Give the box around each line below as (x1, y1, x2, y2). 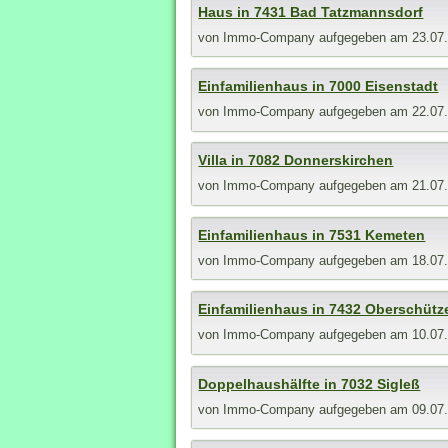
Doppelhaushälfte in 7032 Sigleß (198, 375, 421, 392)
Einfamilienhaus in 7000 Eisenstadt (198, 78, 439, 95)
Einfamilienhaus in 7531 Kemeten (198, 226, 426, 243)
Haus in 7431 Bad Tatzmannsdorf (198, 3, 424, 20)
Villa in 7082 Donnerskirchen (198, 152, 394, 169)
